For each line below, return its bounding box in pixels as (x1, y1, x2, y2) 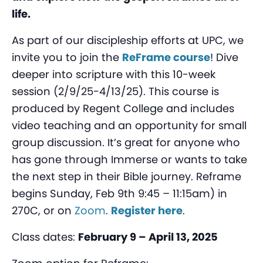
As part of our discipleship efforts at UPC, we (12, 33, 244, 48)
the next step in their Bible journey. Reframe (12, 169, 241, 184)
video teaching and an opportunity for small (12, 118, 247, 133)
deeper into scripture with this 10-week (12, 67, 215, 82)
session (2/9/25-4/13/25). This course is (12, 84, 219, 99)
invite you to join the (12, 50, 122, 65)
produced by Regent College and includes (12, 101, 234, 116)
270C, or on (12, 203, 75, 218)
